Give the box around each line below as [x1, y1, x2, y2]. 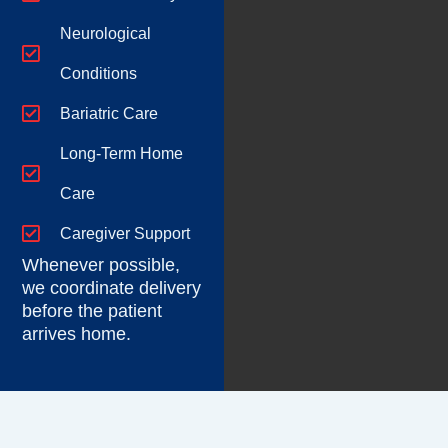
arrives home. [22, 324, 132, 345]
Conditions [60, 65, 138, 83]
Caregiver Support [60, 225, 191, 243]
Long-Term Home [60, 145, 184, 163]
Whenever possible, [22, 255, 181, 276]
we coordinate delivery [22, 278, 202, 299]
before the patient [22, 301, 163, 322]
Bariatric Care [60, 105, 159, 123]
